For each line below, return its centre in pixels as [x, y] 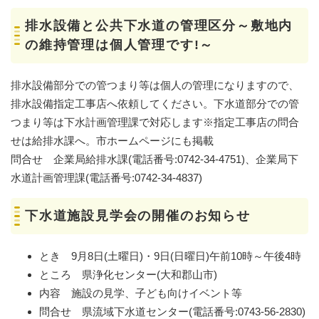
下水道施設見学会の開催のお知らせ [138, 215]
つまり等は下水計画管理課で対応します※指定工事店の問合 [155, 122]
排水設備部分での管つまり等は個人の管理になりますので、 [155, 85]
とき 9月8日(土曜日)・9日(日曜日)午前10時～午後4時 [170, 256]
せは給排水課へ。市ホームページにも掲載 [112, 140]
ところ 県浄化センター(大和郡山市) [128, 274]
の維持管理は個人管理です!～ [120, 45]
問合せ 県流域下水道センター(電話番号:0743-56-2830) [172, 311]
